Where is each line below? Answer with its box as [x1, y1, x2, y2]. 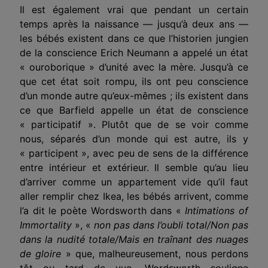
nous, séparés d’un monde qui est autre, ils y [20, 132, 248, 145]
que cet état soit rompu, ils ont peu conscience [20, 75, 248, 87]
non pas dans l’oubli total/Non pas [94, 218, 248, 231]
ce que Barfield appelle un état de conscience [20, 103, 248, 116]
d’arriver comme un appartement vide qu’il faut [20, 175, 248, 188]
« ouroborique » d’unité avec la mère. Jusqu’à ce [20, 60, 248, 73]
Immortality [20, 218, 72, 231]
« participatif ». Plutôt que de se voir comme [20, 118, 248, 130]
